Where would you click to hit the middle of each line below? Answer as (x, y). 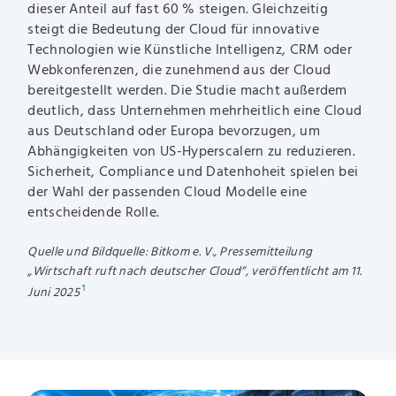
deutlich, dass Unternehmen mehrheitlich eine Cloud (195, 111)
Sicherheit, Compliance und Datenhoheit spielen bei (193, 172)
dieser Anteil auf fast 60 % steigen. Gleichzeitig (178, 9)
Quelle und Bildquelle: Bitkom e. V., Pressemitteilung (170, 252)
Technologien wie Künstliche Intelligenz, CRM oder (190, 50)
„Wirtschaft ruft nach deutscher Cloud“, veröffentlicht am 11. (195, 272)
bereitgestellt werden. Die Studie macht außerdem (187, 91)
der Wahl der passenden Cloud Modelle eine (168, 192)
